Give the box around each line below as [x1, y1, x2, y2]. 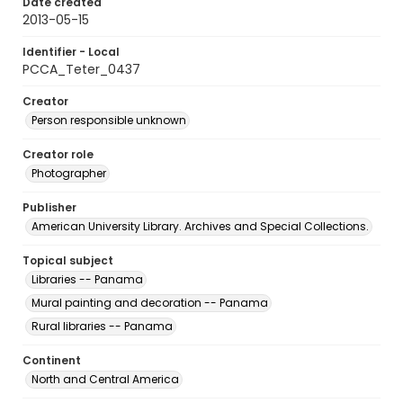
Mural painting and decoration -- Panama [31, 295, 268, 310]
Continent [22, 353, 81, 368]
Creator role [22, 147, 94, 162]
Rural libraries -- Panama [31, 318, 173, 334]
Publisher [22, 200, 76, 215]
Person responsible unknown [31, 112, 186, 128]
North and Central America [31, 372, 179, 387]
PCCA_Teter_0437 [22, 60, 140, 78]
